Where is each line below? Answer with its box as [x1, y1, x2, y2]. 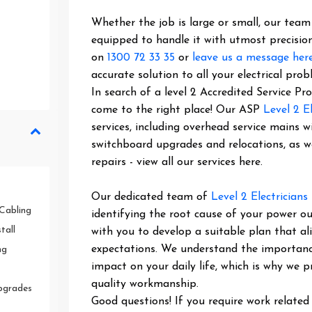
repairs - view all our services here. [91, 157, 263, 168]
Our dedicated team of [91, 192, 212, 203]
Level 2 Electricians [211, 192, 309, 203]
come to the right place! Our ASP [91, 104, 264, 116]
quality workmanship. [91, 279, 199, 290]
